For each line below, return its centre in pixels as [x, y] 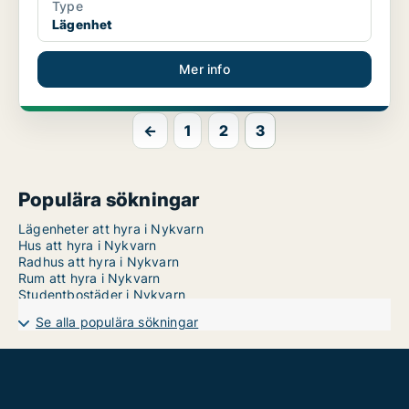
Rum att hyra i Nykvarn [89, 278]
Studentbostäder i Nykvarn [102, 295]
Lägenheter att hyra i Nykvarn [111, 229]
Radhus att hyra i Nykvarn [99, 262]
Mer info [204, 69]
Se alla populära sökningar [117, 322]
